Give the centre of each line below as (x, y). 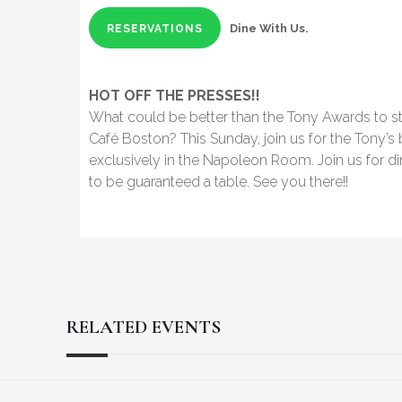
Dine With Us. (269, 28)
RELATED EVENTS (144, 327)
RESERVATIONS (155, 28)
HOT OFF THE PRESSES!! (175, 95)
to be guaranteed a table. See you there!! (218, 181)
